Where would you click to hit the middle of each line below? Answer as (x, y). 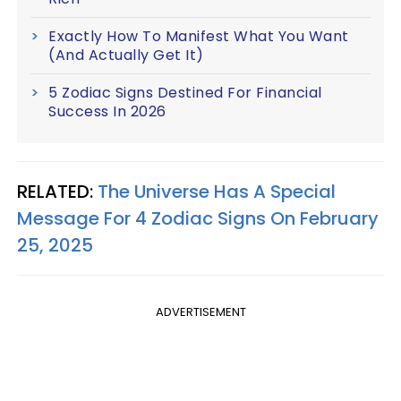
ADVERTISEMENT (200, 312)
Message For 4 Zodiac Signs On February (198, 219)
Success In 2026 (107, 112)
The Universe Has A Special (217, 192)
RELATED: (57, 192)
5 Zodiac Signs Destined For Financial (185, 93)
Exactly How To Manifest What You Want (199, 37)
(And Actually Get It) (126, 55)
